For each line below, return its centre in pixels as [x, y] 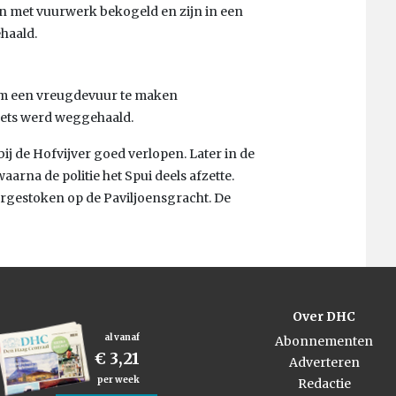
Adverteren [324, 362]
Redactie [324, 383]
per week [118, 379]
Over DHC [324, 316]
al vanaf [122, 337]
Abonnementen [324, 341]
